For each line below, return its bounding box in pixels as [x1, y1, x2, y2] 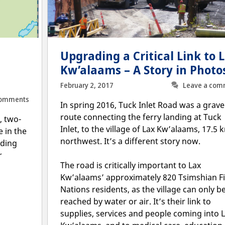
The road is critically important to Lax [60, 159, 201, 171]
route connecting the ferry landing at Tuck [60, 111, 221, 123]
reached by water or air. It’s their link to [60, 195, 211, 207]
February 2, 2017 [60, 79, 114, 91]
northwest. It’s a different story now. [60, 135, 200, 147]
